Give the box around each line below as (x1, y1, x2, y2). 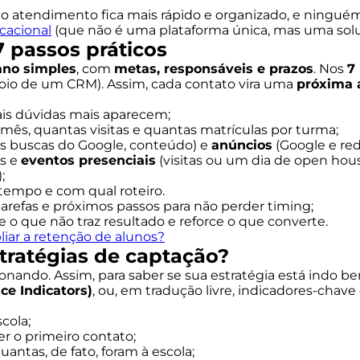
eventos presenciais (21, 153, 156, 168)
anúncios (211, 137, 272, 153)
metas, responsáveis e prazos (114, 61, 313, 76)
